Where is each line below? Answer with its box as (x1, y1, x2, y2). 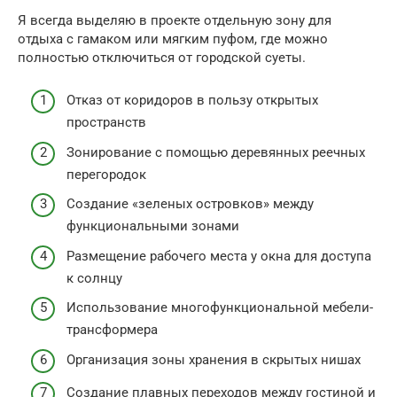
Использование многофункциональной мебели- (66, 300, 373, 316)
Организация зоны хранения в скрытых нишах (66, 351, 361, 368)
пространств (66, 114, 146, 131)
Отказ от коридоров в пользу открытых (66, 92, 318, 109)
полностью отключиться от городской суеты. (18, 49, 306, 66)
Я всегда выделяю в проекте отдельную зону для (18, 12, 331, 28)
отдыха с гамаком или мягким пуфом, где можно (18, 30, 328, 47)
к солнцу (66, 269, 122, 286)
